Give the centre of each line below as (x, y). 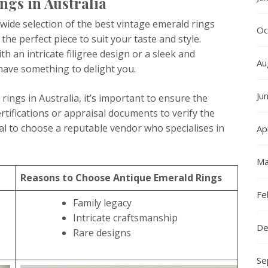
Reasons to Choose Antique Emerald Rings (121, 177)
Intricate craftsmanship (125, 217)
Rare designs (102, 232)
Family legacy (102, 202)
